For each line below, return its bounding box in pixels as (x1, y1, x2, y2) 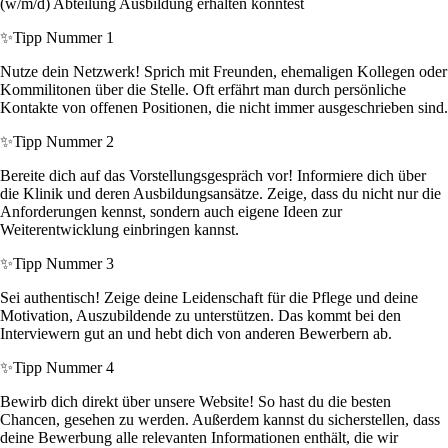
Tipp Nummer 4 (13, 359, 114, 377)
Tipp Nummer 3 (13, 255, 114, 273)
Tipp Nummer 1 (13, 29, 114, 47)
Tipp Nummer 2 (13, 133, 114, 151)
